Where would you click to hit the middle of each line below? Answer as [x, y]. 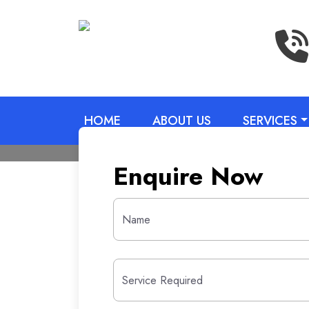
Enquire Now [188, 176]
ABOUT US [182, 120]
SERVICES [270, 120]
